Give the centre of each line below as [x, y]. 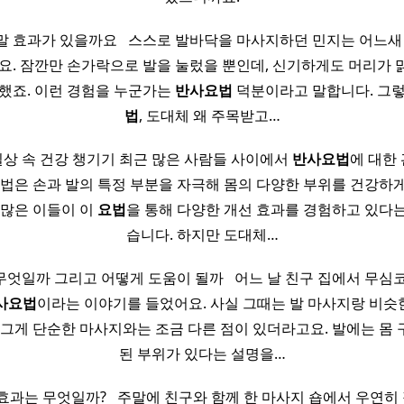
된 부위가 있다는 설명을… [202, 353]
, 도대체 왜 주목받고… [209, 115]
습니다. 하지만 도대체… [202, 234]
